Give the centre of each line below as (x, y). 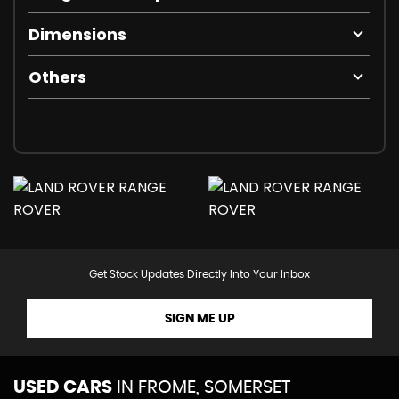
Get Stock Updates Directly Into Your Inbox (199, 275)
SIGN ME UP (199, 319)
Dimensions (77, 35)
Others (57, 77)
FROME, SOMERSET (212, 388)
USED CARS (63, 388)
